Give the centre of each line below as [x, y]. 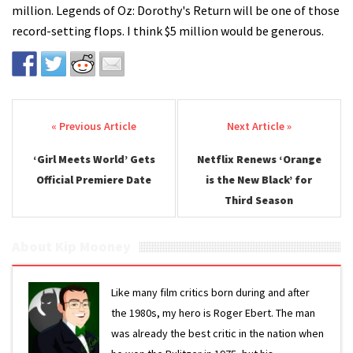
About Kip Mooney [71, 246]
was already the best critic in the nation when [218, 333]
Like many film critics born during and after [211, 292]
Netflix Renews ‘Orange [259, 159]
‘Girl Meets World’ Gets [94, 159]
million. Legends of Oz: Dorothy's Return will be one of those [176, 10]
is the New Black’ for [259, 180]
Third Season [259, 200]
